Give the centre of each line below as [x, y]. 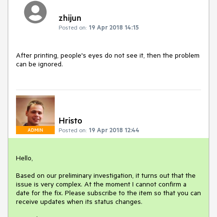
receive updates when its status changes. [79, 201]
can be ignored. [39, 64]
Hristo [70, 120]
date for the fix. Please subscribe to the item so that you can [108, 193]
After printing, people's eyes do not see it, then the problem [108, 55]
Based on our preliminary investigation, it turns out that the [106, 175]
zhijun [70, 18]
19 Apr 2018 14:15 [114, 27]
